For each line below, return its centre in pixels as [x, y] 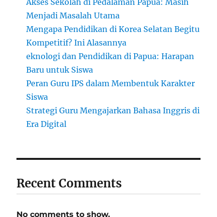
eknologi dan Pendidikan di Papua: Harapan [110, 56]
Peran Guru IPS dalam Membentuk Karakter [111, 83]
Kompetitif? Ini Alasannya [77, 42]
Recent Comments [69, 183]
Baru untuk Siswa [60, 70]
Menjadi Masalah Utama [73, 15]
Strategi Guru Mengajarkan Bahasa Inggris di [113, 110]
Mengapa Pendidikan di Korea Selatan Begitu [113, 29]
